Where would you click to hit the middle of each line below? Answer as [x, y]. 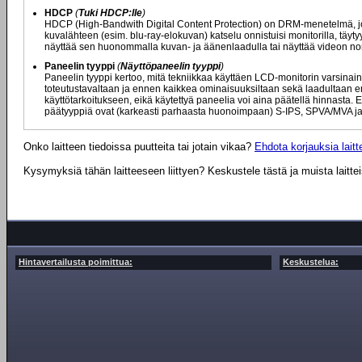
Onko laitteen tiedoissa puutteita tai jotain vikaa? [139, 147]
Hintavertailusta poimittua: [76, 262]
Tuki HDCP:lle [110, 13]
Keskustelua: [311, 262]
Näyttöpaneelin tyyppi [170, 66]
